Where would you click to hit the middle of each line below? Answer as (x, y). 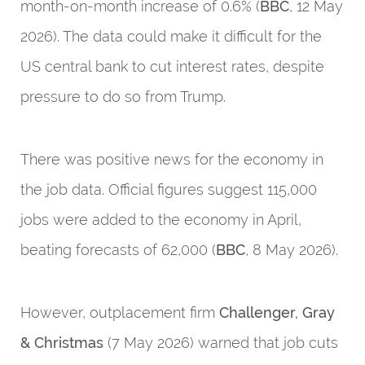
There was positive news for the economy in (172, 159)
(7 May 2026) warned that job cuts (221, 343)
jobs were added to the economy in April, (161, 220)
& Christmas (62, 343)
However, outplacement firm (120, 312)
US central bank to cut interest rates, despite (172, 66)
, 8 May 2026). (292, 250)
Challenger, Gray (277, 312)
